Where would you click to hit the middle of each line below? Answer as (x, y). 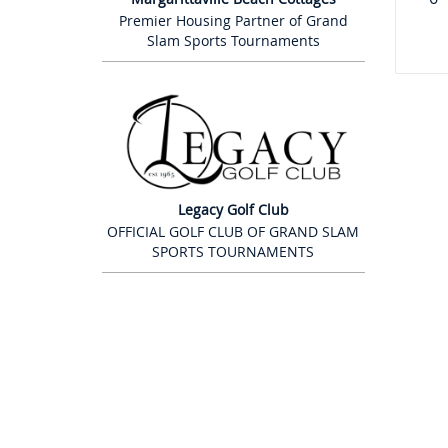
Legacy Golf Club (233, 209)
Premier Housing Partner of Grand (233, 21)
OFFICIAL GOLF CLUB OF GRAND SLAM (233, 231)
